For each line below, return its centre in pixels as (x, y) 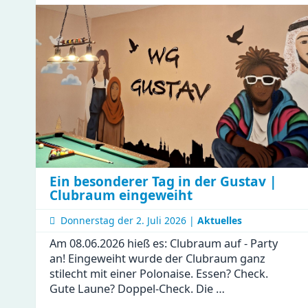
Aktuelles (220, 220)
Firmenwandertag (191, 21)
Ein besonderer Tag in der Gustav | (163, 181)
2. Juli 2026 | (167, 220)
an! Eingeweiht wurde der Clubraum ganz (157, 258)
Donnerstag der (98, 220)
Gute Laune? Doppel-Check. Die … (137, 288)
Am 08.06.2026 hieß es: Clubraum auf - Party (164, 243)
